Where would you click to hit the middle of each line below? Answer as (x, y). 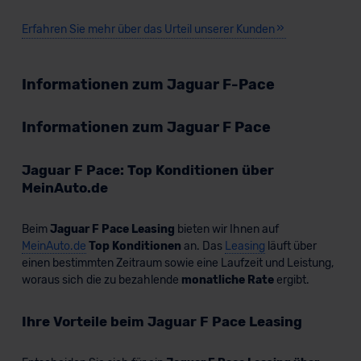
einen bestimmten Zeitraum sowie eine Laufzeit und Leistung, (177, 263)
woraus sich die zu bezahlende (101, 280)
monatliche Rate (227, 280)
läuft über (290, 246)
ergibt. (291, 280)
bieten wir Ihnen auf (226, 229)
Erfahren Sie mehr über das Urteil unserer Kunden (148, 29)
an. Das (203, 246)
